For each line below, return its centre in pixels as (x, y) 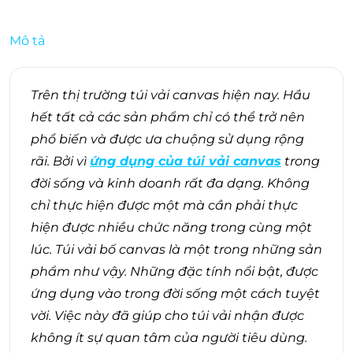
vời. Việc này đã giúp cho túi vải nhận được (167, 315)
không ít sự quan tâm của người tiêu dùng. (171, 337)
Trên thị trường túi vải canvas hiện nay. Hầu (171, 95)
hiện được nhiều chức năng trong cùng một (171, 227)
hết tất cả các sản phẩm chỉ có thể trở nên (168, 117)
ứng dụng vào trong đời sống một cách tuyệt (175, 293)
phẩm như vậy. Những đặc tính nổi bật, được (175, 271)
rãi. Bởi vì (60, 161)
